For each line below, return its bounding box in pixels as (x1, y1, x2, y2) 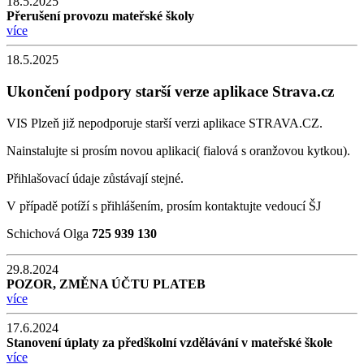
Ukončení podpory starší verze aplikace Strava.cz (6, 82, 334, 100)
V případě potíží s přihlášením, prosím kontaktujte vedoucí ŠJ (6, 198, 324, 213)
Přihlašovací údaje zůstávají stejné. (6, 171, 184, 185)
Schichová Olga (6, 226, 92, 240)
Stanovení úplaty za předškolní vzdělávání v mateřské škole (6, 335, 332, 349)
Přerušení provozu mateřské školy (6, 9, 194, 24)
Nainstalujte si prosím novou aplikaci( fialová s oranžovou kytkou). (6, 143, 350, 158)
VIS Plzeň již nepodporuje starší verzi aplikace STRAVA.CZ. (6, 115, 323, 130)
